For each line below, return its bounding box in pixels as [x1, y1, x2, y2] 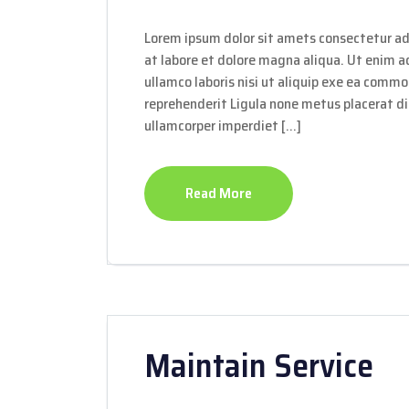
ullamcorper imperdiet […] [144, 114, 301, 137]
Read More [185, 182, 252, 204]
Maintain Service [144, 340, 373, 392]
